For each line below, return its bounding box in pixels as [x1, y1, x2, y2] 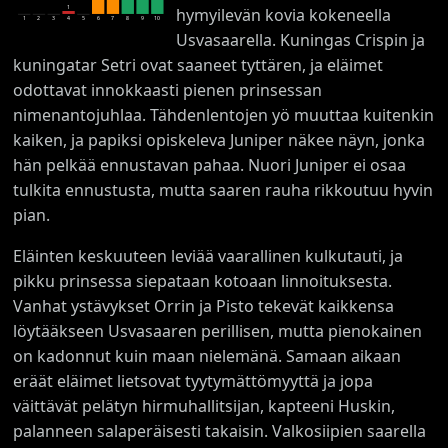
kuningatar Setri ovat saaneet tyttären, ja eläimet [13, 53, 384, 76]
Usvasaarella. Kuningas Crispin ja [175, 28, 425, 51]
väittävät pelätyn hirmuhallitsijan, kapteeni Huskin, [13, 394, 396, 417]
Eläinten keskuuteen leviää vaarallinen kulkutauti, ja [13, 244, 404, 267]
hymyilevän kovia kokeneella [175, 3, 391, 26]
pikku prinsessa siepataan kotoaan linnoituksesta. [13, 269, 393, 292]
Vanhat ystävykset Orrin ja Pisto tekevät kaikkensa [13, 294, 395, 317]
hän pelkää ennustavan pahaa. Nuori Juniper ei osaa [13, 153, 407, 176]
